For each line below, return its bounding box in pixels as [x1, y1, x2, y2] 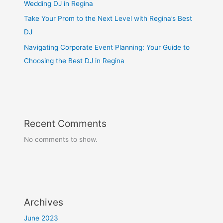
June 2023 [24, 214, 59, 222]
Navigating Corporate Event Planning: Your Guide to [24, 43, 190, 51]
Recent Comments [24, 117, 107, 129]
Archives [24, 196, 64, 208]
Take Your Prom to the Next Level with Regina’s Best [24, 14, 193, 23]
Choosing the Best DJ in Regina [24, 56, 125, 65]
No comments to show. [24, 135, 98, 143]
